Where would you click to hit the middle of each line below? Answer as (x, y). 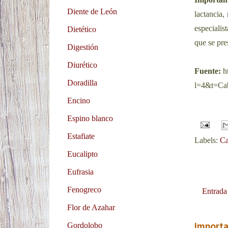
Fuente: (208, 71)
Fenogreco (84, 189)
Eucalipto (82, 154)
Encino (79, 100)
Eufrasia (80, 172)
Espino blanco (90, 118)
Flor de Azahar (91, 207)
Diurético (82, 65)
